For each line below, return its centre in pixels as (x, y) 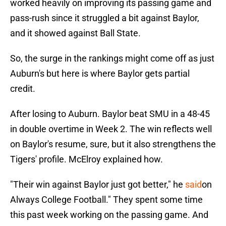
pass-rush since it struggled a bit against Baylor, (105, 18)
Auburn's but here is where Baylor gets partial (100, 74)
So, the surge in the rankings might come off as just (112, 59)
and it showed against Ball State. (75, 33)
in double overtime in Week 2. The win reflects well (111, 129)
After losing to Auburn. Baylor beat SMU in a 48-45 (110, 114)
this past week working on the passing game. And (109, 215)
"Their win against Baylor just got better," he (98, 185)
